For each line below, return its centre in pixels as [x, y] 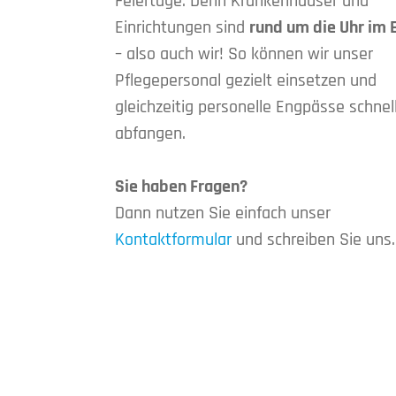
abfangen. [150, 134]
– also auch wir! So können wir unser [244, 54]
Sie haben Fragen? [181, 187]
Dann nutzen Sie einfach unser [222, 213]
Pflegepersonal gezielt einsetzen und [245, 81]
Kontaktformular [173, 240]
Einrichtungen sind [182, 28]
